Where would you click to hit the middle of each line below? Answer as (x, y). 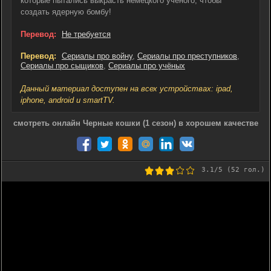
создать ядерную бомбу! (66, 12)
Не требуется (86, 34)
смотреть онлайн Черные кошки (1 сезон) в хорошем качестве (135, 123)
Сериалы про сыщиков (62, 66)
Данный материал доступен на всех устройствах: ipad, (127, 89)
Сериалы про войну (97, 56)
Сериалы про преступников (187, 56)
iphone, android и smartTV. (68, 100)
